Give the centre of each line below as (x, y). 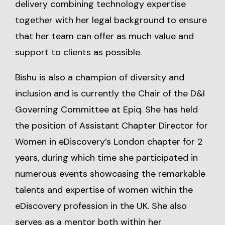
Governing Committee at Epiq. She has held (106, 109)
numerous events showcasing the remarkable (110, 174)
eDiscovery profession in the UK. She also (101, 206)
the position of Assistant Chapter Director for (111, 126)
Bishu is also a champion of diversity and (100, 77)
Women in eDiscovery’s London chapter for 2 (109, 142)
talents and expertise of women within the (104, 190)
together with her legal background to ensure (111, 20)
